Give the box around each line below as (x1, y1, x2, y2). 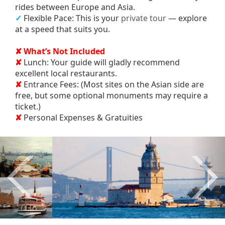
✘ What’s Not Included (15, 46, 105, 57)
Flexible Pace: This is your (22, 13, 121, 24)
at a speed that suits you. (15, 24, 110, 35)
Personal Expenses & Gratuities (22, 112, 143, 123)
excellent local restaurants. (15, 68, 117, 79)
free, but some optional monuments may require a (15, 90, 208, 101)
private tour (121, 13, 166, 24)
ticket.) (15, 101, 41, 112)
